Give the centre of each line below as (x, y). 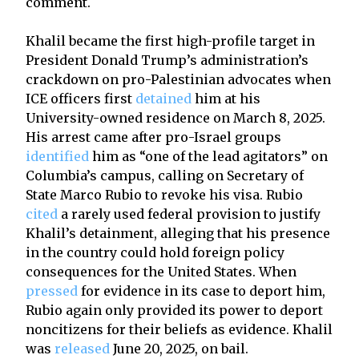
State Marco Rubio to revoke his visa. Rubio (164, 194)
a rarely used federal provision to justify (189, 214)
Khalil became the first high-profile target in (170, 40)
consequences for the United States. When (161, 271)
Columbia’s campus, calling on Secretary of (165, 175)
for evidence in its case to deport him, (202, 290)
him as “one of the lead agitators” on (208, 156)
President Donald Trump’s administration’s (167, 60)
